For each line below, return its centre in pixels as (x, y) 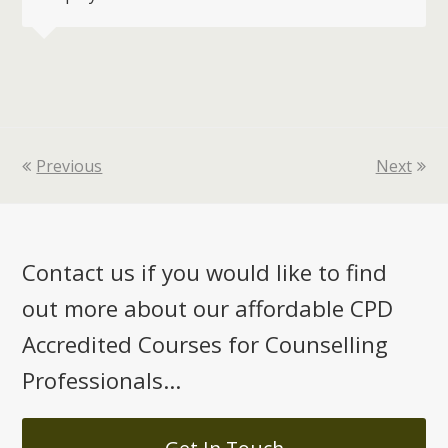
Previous (69, 165)
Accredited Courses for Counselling (205, 344)
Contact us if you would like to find (205, 272)
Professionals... (102, 380)
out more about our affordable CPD (208, 308)
